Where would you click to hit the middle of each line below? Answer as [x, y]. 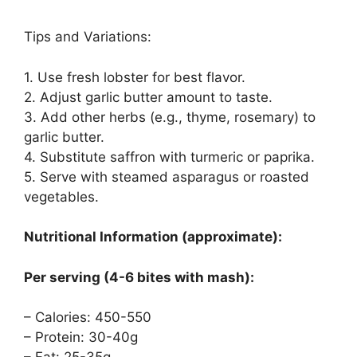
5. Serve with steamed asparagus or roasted [167, 177]
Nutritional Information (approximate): [153, 237]
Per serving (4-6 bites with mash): [139, 277]
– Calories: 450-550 [88, 318]
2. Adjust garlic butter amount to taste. [148, 97]
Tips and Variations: [88, 37]
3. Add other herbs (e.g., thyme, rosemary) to [170, 117]
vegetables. [61, 196]
